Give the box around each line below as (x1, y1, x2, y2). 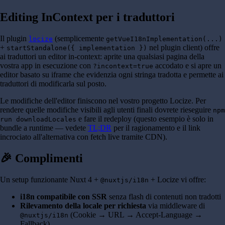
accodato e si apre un (153, 61, 221, 70)
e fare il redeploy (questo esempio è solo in (76, 115, 213, 124)
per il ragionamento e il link (111, 124, 200, 133)
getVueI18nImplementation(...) (106, 35, 222, 43)
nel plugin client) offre (147, 43, 219, 52)
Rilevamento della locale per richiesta (20, 201, 146, 210)
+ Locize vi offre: (149, 175, 206, 184)
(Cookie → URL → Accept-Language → (68, 210, 202, 219)
